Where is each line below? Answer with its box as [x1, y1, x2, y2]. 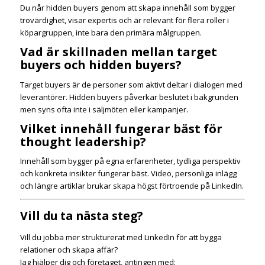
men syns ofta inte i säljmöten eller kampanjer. [20, 104, 188, 115]
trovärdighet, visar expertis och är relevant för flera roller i [20, 15, 229, 26]
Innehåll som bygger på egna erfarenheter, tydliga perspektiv [20, 155, 241, 166]
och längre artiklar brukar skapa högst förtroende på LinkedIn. [20, 180, 244, 191]
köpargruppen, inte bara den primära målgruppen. [20, 27, 202, 38]
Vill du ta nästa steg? [20, 207, 143, 224]
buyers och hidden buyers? [20, 57, 182, 73]
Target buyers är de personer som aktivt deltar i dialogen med [20, 79, 243, 90]
